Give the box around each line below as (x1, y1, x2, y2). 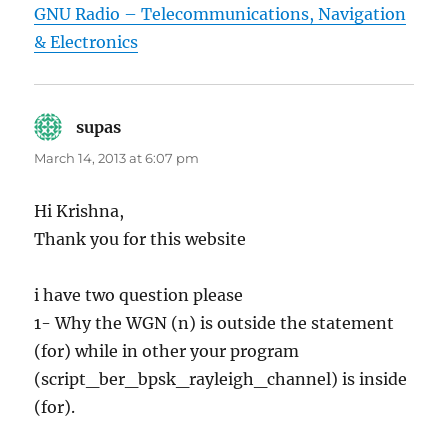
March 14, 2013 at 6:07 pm (34, 150, 200, 167)
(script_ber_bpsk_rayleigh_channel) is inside (34, 369, 408, 390)
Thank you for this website (34, 229, 247, 250)
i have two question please (34, 285, 244, 306)
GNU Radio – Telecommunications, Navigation (34, 4, 407, 25)
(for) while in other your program (34, 341, 300, 362)
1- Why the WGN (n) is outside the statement (34, 313, 395, 334)
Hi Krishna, (34, 201, 125, 222)
